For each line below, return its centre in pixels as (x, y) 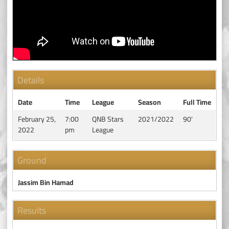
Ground (32, 160)
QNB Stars (108, 119)
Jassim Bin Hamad (45, 182)
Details (31, 80)
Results (32, 210)
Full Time (197, 102)
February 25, (37, 119)
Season (149, 102)
